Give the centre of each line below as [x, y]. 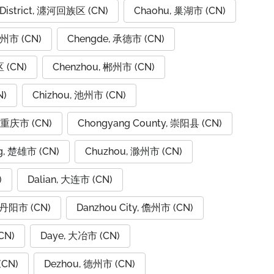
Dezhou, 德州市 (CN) [90, 264]
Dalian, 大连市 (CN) [70, 180]
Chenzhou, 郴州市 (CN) [104, 67]
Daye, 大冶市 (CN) [80, 236]
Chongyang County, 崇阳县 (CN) [150, 123]
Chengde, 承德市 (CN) [116, 39]
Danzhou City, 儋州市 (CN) [135, 208]
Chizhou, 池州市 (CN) [79, 95]
